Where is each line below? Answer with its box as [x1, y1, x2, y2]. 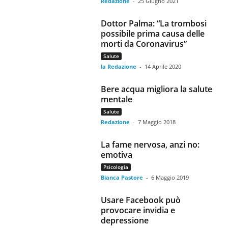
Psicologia [103, 163, 129, 170]
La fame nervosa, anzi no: [101, 139, 200, 150]
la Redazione [101, 63, 137, 70]
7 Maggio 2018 [138, 118, 176, 126]
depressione [101, 215, 149, 226]
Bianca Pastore [101, 174, 144, 181]
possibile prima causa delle [101, 28, 205, 39]
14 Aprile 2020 [145, 63, 182, 70]
